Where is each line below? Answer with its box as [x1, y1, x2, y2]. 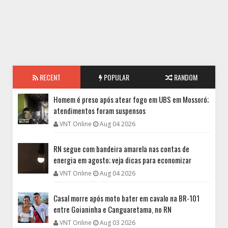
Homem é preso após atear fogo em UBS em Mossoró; [53, 94, 209, 105]
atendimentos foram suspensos [53, 105, 146, 117]
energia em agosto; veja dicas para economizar [53, 154, 191, 166]
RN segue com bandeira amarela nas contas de [53, 143, 189, 155]
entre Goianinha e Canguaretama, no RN [53, 204, 172, 215]
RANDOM [173, 72, 198, 83]
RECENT [38, 72, 61, 83]
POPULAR [102, 72, 129, 83]
